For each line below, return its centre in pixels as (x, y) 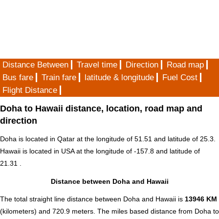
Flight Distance (30, 90)
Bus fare (18, 77)
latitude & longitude (119, 77)
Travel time (97, 65)
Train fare (59, 77)
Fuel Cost (180, 77)
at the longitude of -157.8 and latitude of (137, 151)
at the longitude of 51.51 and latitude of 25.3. (145, 139)
